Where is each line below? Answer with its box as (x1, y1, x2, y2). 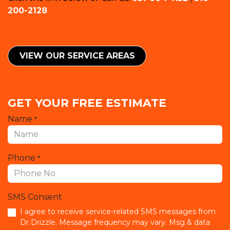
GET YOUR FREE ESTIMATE (8, 96, 169, 110)
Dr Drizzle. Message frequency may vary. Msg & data (20, 218, 210, 227)
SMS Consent (8, 192, 62, 202)
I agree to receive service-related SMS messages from (20, 207, 216, 217)
